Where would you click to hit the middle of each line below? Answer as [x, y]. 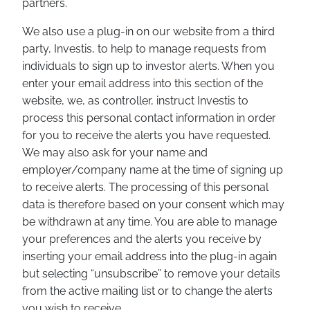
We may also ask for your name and [115, 153]
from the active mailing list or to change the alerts [147, 291]
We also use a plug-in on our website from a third [148, 31]
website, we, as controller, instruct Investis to [135, 101]
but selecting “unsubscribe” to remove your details [151, 274]
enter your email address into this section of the [143, 83]
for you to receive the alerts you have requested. [146, 135]
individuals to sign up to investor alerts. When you [148, 66]
